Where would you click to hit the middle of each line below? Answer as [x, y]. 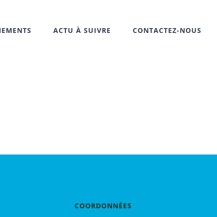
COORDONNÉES [103, 206]
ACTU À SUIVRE [82, 30]
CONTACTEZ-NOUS [167, 30]
